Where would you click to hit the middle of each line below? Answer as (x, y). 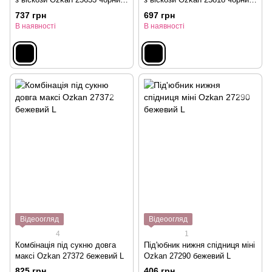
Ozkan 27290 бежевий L (187, 256)
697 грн (159, 15)
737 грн (31, 15)
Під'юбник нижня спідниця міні (199, 245)
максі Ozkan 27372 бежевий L (70, 256)
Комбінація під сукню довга (66, 245)
